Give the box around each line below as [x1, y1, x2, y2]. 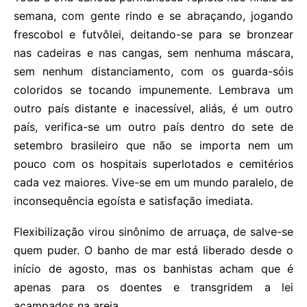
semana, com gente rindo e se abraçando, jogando [14, 9, 293, 23]
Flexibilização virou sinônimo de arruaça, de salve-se [14, 225, 293, 239]
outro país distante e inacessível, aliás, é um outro [14, 101, 293, 116]
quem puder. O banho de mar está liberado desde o [14, 243, 293, 258]
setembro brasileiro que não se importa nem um [14, 138, 293, 153]
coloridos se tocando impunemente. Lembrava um [14, 83, 293, 97]
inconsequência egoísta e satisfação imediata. [14, 194, 253, 208]
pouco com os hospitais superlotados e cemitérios [14, 157, 293, 171]
